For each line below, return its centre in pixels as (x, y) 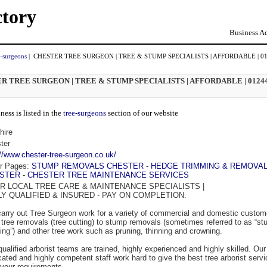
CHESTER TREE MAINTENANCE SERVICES (108, 175)
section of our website (143, 113)
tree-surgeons (86, 113)
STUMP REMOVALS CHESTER (88, 166)
